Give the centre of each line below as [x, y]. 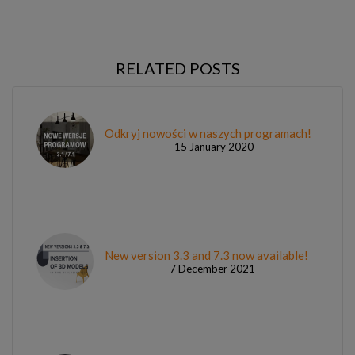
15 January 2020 [214, 147]
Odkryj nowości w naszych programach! [208, 134]
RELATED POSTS [177, 68]
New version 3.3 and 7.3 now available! [206, 255]
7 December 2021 [212, 268]
